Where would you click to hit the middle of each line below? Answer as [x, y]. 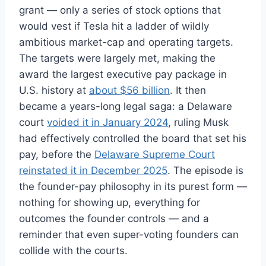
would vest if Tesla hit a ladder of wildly [114, 26]
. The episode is [205, 171]
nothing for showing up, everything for [110, 203]
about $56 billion [129, 91]
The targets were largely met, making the [117, 58]
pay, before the [57, 155]
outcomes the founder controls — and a [114, 219]
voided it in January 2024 [107, 123]
